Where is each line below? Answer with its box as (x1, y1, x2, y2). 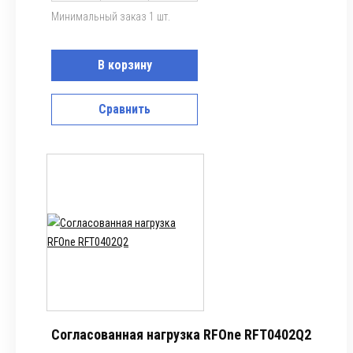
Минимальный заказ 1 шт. (51, 10, 170, 23)
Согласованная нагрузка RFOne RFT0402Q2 (51, 326, 311, 343)
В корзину (97, 58, 152, 72)
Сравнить (98, 102, 150, 117)
